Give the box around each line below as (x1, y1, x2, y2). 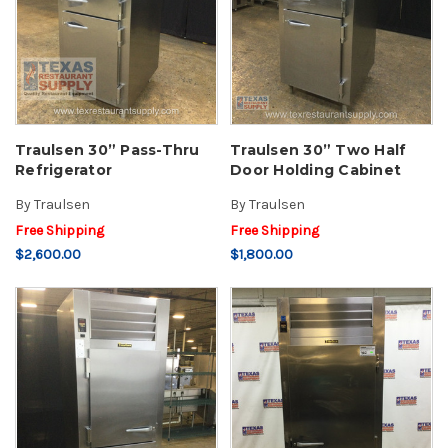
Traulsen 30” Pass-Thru (15, 140, 200, 159)
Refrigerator (15, 160, 112, 179)
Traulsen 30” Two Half (230, 140, 407, 159)
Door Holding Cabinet (230, 160, 401, 179)
